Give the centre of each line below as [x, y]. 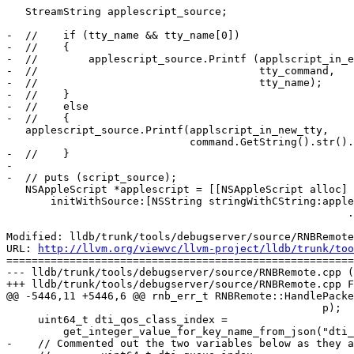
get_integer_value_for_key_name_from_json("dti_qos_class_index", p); [35, 332]
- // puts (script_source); [92, 178]
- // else [47, 107]
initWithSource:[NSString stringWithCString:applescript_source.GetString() [28, 201]
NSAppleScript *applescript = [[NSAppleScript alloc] [16, 190]
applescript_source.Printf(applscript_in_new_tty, [16, 130]
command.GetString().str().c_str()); [98, 142]
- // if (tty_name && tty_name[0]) [123, 36]
